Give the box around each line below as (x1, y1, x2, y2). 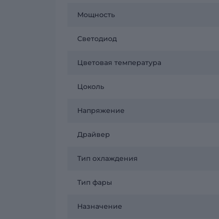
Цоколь (77, 82, 104, 91)
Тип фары (77, 178, 112, 187)
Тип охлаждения (77, 154, 138, 163)
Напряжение (77, 106, 125, 115)
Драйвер (77, 130, 110, 139)
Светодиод (77, 34, 117, 43)
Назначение (77, 202, 122, 211)
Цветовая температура (77, 58, 161, 67)
